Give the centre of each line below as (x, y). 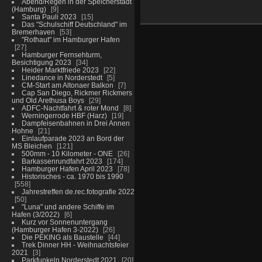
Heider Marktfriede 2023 (60, 70)
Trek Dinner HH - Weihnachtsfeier (75, 244)
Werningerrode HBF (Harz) (64, 115)
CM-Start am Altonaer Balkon (67, 85)
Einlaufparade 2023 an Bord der (73, 138)
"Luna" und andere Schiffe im (68, 206)
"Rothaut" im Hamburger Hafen (70, 39)
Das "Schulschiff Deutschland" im (74, 24)
